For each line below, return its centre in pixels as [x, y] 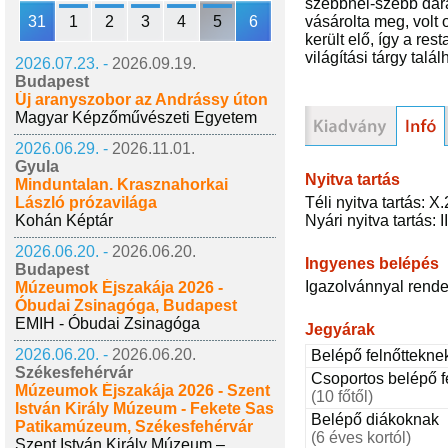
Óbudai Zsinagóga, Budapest [126, 305]
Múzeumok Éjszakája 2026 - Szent [142, 390]
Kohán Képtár [64, 220]
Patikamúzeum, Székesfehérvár [134, 426]
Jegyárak [340, 329]
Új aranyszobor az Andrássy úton [141, 99]
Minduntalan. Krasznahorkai [121, 184]
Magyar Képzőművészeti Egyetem [136, 117]
